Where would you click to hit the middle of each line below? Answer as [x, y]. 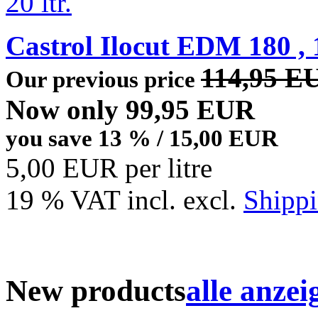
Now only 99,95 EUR [130, 110]
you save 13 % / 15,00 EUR [142, 139]
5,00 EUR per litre [109, 168]
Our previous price [103, 80]
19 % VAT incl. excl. [125, 200]
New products [96, 291]
